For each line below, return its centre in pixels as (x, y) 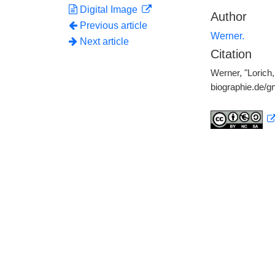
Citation (231, 54)
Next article (103, 41)
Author (228, 17)
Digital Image (109, 10)
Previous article (114, 25)
